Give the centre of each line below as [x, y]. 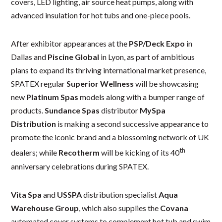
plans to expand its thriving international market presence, [109, 70]
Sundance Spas [72, 111]
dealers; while [35, 153]
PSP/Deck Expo [157, 44]
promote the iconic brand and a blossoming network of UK [110, 137]
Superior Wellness [100, 84]
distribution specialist [120, 194]
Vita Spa [27, 194]
